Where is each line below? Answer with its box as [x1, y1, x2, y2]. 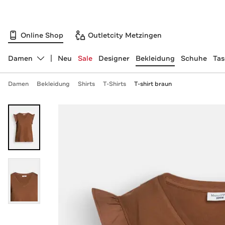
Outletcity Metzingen [88, 30, 162, 40]
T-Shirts [102, 80, 126, 88]
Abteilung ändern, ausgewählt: [7, 58, 115, 67]
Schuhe [180, 54, 207, 63]
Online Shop [21, 30, 63, 40]
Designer [98, 54, 130, 63]
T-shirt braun [134, 80, 172, 88]
